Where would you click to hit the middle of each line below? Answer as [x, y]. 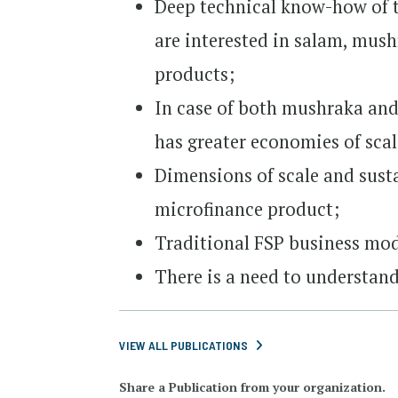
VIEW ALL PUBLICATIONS [184, 345]
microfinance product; [247, 209]
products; [195, 74]
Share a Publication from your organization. [253, 386]
